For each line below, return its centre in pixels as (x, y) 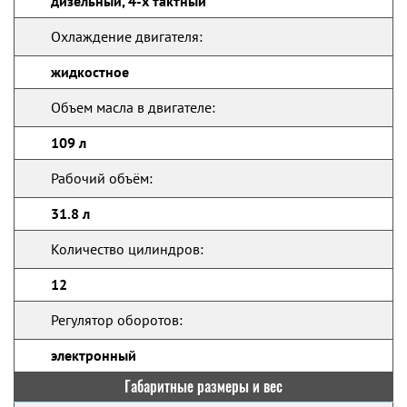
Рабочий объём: (102, 178)
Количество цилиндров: (127, 249)
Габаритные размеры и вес (203, 387)
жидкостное (90, 72)
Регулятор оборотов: (117, 320)
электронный (94, 355)
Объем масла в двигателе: (133, 107)
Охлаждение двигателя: (127, 36)
